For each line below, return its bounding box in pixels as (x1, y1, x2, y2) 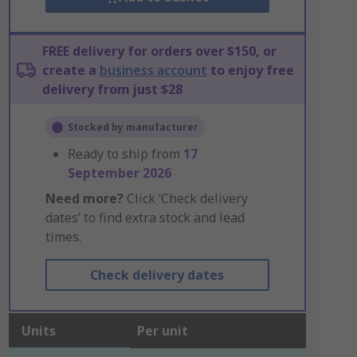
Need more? (45, 190, 124, 207)
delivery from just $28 (41, 80, 182, 98)
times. (45, 228, 81, 245)
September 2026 (67, 164, 171, 182)
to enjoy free (206, 61, 294, 79)
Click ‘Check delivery (123, 190, 248, 207)
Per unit (136, 322, 188, 339)
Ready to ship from (67, 145, 183, 163)
